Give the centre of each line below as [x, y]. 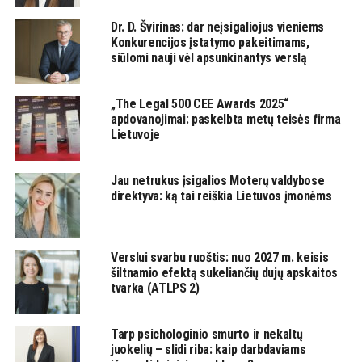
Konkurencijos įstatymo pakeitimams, [210, 42]
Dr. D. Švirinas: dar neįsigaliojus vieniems [217, 27]
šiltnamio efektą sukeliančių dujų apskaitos [224, 272]
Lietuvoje [135, 134]
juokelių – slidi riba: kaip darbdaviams [208, 349]
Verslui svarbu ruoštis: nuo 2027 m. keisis [219, 257]
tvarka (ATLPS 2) [155, 288]
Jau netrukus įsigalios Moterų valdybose [217, 180]
